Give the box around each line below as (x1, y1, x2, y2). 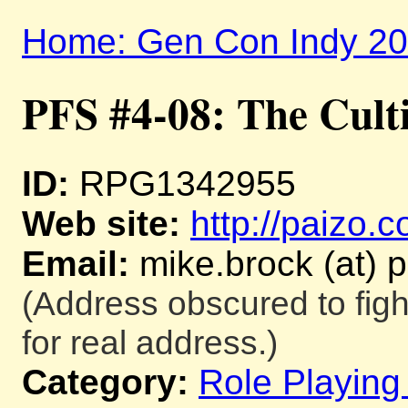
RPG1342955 (69, 163, 296, 203)
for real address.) (22, 322, 278, 362)
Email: (22, 243, 129, 283)
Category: (22, 362, 189, 402)
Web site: (22, 203, 180, 243)
